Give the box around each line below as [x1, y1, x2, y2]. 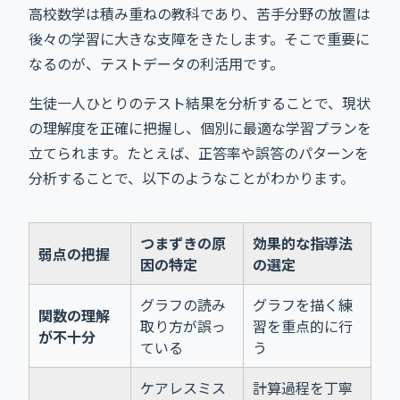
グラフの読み [140, 293, 226, 315]
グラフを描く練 [253, 293, 353, 315]
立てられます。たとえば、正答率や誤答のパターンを [29, 141, 369, 163]
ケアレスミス [140, 376, 226, 398]
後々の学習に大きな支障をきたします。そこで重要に [29, 27, 370, 49]
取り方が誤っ [140, 314, 226, 337]
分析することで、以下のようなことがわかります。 [29, 166, 354, 188]
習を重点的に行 [253, 314, 353, 337]
